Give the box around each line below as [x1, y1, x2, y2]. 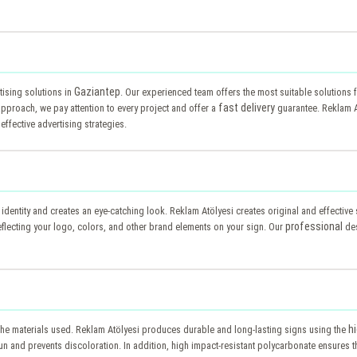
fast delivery [218, 100, 275, 114]
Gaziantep [74, 84, 120, 98]
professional [285, 219, 343, 233]
